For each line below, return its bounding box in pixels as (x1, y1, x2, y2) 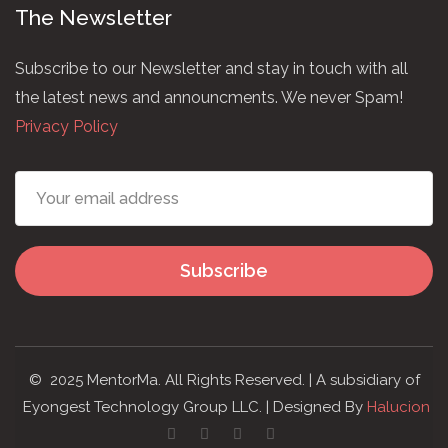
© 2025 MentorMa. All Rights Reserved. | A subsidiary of (28, 371, 420, 390)
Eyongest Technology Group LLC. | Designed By (18, 398, 367, 417)
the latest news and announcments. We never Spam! (15, 88, 403, 108)
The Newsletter (15, 5, 172, 31)
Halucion (366, 398, 430, 417)
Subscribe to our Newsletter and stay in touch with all (15, 59, 408, 79)
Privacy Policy (15, 117, 118, 137)
